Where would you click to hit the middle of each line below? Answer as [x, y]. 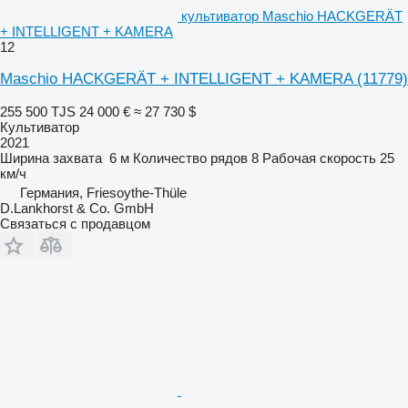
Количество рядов [190, 158]
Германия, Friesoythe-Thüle [103, 192]
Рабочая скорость [319, 158]
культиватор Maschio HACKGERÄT [292, 15]
